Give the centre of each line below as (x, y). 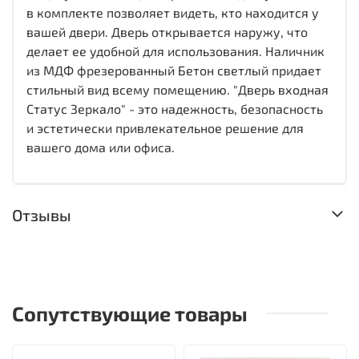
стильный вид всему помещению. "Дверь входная (177, 89)
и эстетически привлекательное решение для (165, 127)
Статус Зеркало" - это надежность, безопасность (175, 108)
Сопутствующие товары (130, 313)
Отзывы (42, 215)
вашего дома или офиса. (101, 147)
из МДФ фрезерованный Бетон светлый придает (174, 70)
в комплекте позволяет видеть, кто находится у (173, 12)
